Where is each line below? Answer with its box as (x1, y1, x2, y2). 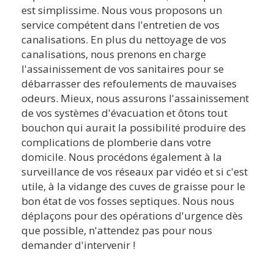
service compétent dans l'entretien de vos (21, 17, 220, 32)
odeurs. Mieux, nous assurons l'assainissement (21, 91, 249, 105)
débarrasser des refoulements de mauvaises (21, 76, 237, 91)
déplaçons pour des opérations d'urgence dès (21, 208, 243, 223)
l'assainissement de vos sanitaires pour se (21, 61, 224, 76)
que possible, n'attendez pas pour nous (21, 223, 212, 237)
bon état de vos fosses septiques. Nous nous (21, 193, 234, 208)
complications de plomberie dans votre (21, 135, 211, 149)
